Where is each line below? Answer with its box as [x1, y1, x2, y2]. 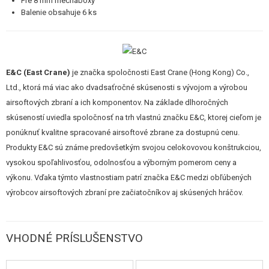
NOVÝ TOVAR [12, 86, 70, 97]
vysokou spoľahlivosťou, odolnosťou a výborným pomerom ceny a [6, 158, 237, 167]
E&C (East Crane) [6, 68, 70, 77]
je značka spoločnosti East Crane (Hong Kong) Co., [70, 68, 249, 77]
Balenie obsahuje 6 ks [21, 8, 97, 17]
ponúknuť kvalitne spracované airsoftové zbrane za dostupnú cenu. [6, 128, 240, 137]
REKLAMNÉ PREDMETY [12, 30, 104, 40]
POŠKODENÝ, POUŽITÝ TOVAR [12, 57, 131, 67]
